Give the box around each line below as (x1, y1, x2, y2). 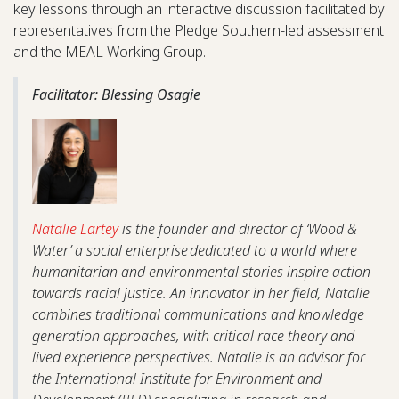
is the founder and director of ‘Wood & (118, 218, 357, 239)
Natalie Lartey (32, 218, 118, 239)
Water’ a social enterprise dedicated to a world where (32, 240, 357, 260)
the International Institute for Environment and (32, 368, 322, 388)
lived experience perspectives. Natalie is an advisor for (32, 346, 365, 367)
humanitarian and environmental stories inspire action (32, 261, 370, 281)
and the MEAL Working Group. (13, 41, 206, 61)
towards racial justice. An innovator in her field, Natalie (32, 282, 370, 303)
